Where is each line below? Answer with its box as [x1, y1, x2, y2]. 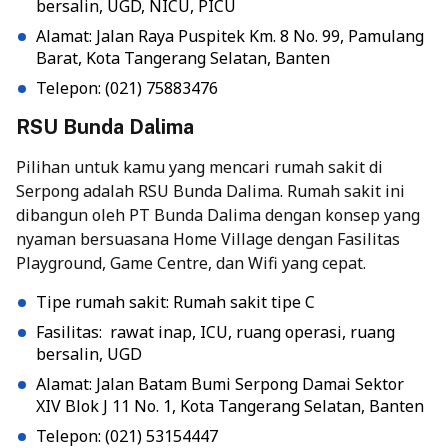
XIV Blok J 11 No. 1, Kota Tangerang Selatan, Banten [36, 394, 424, 417]
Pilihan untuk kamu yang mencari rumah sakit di [16, 155, 383, 178]
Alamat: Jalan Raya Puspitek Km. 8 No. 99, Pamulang [36, 24, 424, 47]
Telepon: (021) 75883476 [36, 76, 218, 99]
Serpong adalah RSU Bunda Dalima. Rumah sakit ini [16, 179, 405, 202]
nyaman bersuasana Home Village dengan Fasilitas [16, 227, 400, 250]
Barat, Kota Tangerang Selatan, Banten [36, 46, 330, 69]
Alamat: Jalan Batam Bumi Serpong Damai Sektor [36, 372, 404, 395]
